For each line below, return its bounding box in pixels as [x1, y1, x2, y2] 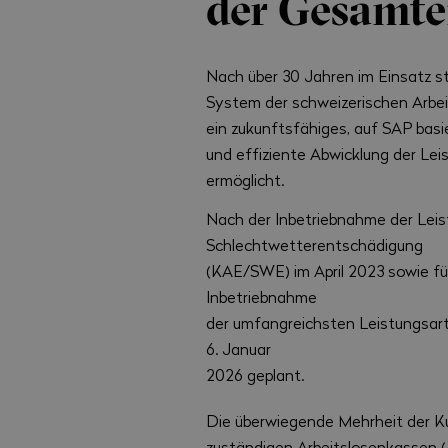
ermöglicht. [206, 168, 285, 190]
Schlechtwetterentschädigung [206, 234, 424, 256]
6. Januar [206, 338, 272, 360]
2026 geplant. [206, 364, 305, 386]
